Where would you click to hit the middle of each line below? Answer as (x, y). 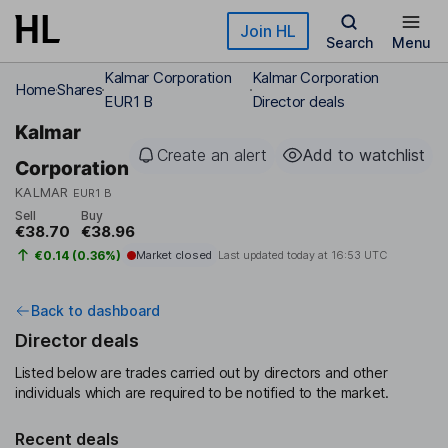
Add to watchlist (364, 155)
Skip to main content (87, 24)
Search (349, 42)
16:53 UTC (358, 255)
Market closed (173, 255)
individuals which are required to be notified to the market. (202, 393)
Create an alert (212, 155)
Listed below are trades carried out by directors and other (201, 373)
